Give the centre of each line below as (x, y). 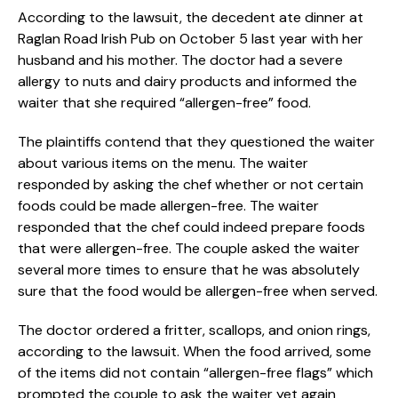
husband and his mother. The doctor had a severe (180, 60)
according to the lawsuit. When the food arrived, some (195, 351)
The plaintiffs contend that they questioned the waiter (196, 141)
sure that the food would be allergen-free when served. (198, 291)
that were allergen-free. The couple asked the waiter (189, 248)
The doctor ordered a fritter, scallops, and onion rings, (194, 330)
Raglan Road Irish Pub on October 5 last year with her (191, 38)
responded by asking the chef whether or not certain (191, 184)
